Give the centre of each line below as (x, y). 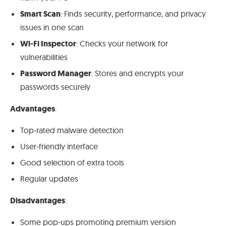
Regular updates (49, 178)
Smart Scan (40, 14)
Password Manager (56, 73)
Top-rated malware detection (72, 130)
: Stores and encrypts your (137, 73)
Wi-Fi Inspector (48, 43)
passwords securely (55, 87)
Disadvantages (38, 200)
